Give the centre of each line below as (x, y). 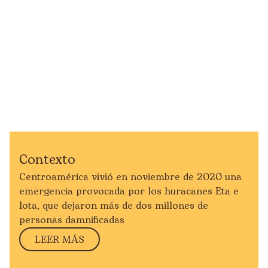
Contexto (47, 160)
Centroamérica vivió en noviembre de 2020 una (130, 177)
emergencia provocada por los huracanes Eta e (129, 191)
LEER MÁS (60, 240)
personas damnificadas (72, 220)
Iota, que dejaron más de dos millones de (114, 206)
